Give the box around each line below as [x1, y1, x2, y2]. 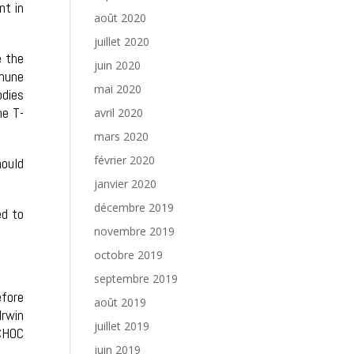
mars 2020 [94, 129, 149, 144]
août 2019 [94, 295, 147, 310]
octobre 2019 [94, 247, 164, 262]
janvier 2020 [94, 176, 157, 191]
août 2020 [94, 10, 147, 25]
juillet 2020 [94, 34, 150, 49]
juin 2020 [94, 58, 141, 73]
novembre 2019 [94, 224, 175, 239]
